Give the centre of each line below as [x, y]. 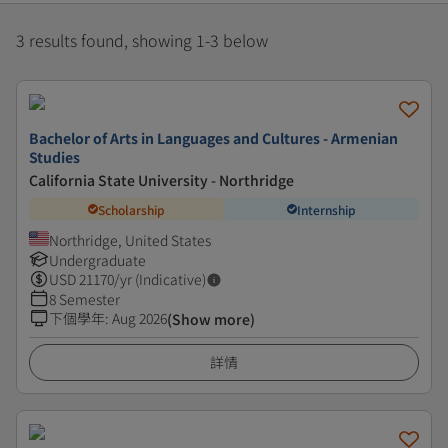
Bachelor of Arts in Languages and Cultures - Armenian [213, 138]
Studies [54, 157]
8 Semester [84, 299]
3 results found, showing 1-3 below [142, 40]
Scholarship [131, 209]
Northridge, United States [130, 240]
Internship [326, 209]
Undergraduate [97, 260]
